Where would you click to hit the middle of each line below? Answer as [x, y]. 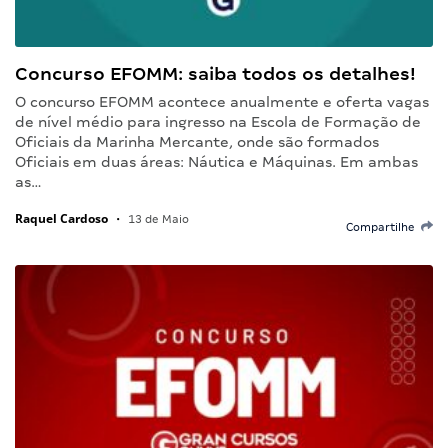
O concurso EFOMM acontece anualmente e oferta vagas [222, 101]
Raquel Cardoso [61, 218]
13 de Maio [157, 218]
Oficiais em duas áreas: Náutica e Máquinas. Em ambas [216, 161]
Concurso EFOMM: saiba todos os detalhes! [215, 73]
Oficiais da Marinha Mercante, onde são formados [197, 141]
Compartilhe [383, 226]
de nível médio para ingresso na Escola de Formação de [218, 121]
